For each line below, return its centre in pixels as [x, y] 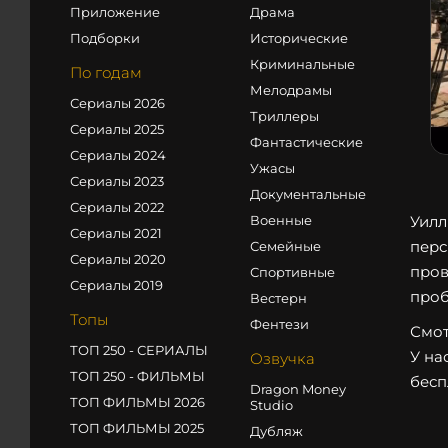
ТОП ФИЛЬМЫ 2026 [137, 402]
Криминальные [302, 64]
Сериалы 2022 [117, 207]
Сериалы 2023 [117, 181]
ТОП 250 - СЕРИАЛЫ [139, 350]
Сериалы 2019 [116, 285]
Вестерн [278, 298]
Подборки [105, 38]
